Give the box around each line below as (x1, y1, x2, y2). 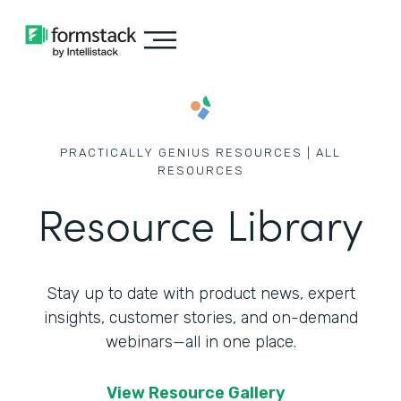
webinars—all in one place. (105, 332, 296, 352)
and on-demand (235, 308, 358, 328)
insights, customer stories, (43, 308, 236, 328)
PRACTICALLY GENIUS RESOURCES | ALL (60, 146, 341, 159)
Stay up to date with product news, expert (46, 284, 355, 303)
